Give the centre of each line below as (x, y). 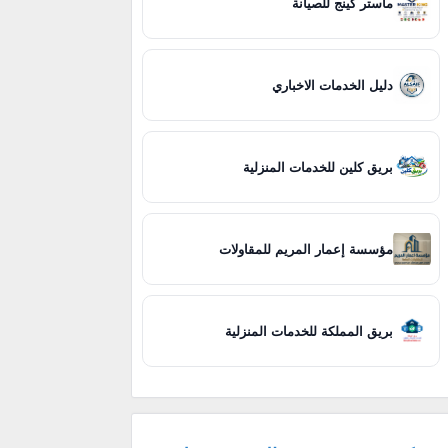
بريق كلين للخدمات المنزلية (318, 167)
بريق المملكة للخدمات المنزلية (309, 331)
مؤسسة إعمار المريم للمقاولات (306, 249)
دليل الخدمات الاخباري (333, 85)
